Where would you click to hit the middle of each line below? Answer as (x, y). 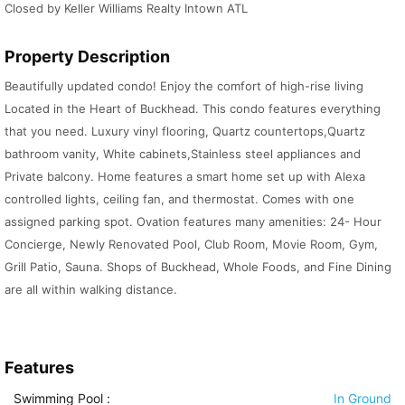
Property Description (87, 57)
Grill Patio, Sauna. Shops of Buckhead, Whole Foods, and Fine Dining (198, 267)
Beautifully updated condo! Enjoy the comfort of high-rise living (184, 86)
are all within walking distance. (91, 290)
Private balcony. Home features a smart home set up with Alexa (185, 177)
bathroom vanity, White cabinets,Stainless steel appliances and (183, 154)
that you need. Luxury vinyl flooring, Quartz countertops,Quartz (185, 132)
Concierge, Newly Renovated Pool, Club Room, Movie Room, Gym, (191, 245)
